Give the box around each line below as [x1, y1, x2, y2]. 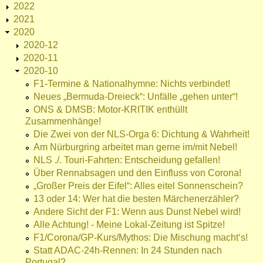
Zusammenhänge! [25, 116, 101, 127]
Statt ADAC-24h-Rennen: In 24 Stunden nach [33, 245, 222, 256]
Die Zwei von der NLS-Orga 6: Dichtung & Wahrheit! [33, 129, 249, 140]
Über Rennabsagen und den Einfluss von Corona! [33, 168, 241, 178]
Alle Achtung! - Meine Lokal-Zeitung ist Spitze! [33, 220, 225, 230]
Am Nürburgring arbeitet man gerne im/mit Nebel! [33, 142, 237, 153]
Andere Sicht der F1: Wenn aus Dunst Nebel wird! [33, 207, 241, 217]
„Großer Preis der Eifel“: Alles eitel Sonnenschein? [33, 181, 243, 191]
